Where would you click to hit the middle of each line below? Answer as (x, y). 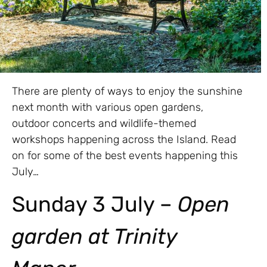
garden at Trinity (94, 237)
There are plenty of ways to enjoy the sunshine (127, 91)
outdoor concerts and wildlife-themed (104, 123)
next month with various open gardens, (108, 107)
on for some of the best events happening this (125, 155)
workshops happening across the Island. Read (124, 139)
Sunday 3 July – (95, 204)
